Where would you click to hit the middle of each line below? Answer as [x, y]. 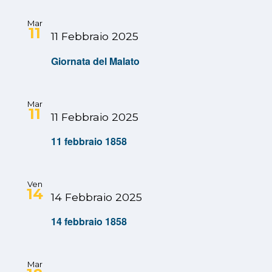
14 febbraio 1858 [89, 222]
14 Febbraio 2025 [97, 197]
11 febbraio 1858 [89, 141]
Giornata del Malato [95, 61]
